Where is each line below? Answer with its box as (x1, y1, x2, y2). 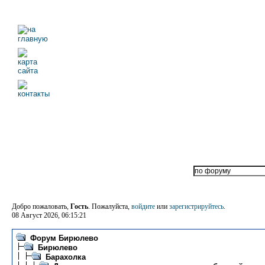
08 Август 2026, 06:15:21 (12, 211, 86, 219)
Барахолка (46, 253, 86, 261)
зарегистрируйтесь (169, 202, 224, 211)
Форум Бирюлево (30, 234, 98, 243)
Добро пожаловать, (12, 202, 70, 211)
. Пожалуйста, (88, 202, 131, 211)
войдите (131, 202, 155, 211)
